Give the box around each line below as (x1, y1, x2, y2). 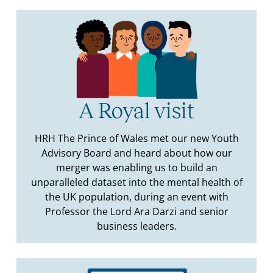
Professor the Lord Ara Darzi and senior (44, 205, 229, 219)
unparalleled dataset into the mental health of (30, 175, 243, 190)
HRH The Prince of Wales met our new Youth (34, 132, 239, 146)
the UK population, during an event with (44, 190, 229, 204)
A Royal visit (79, 99, 194, 124)
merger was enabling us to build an (55, 161, 218, 175)
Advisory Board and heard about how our (41, 146, 232, 160)
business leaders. (96, 219, 177, 233)
